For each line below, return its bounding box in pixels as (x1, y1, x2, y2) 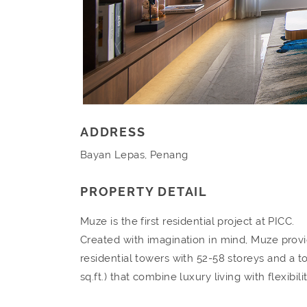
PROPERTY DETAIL (80, 184, 208, 199)
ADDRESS (80, 124, 146, 139)
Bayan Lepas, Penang (80, 148, 188, 161)
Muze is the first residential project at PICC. (80, 214, 295, 228)
